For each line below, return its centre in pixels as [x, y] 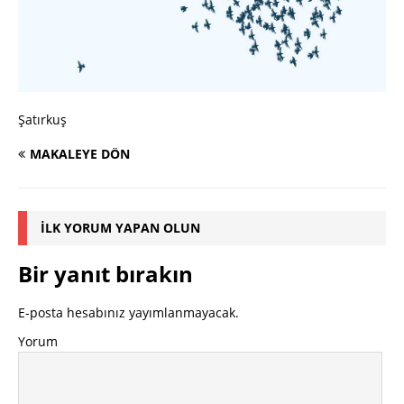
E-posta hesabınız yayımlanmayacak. [129, 313]
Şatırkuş [42, 120]
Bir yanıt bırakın [106, 274]
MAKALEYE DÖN [80, 154]
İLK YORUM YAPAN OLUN [120, 228]
